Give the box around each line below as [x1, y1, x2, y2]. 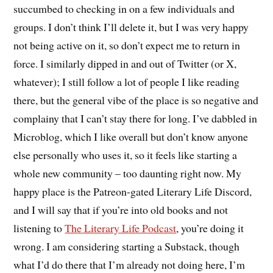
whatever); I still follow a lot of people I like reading [13, 74, 240, 89]
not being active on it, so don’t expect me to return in [13, 37, 241, 52]
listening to [13, 220, 65, 235]
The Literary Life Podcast [65, 220, 177, 235]
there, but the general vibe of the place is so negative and [13, 92, 259, 107]
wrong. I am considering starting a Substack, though [13, 238, 240, 253]
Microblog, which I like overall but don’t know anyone [13, 129, 249, 144]
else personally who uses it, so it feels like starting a [13, 147, 238, 162]
